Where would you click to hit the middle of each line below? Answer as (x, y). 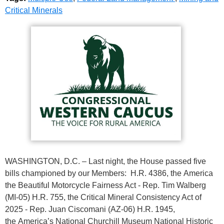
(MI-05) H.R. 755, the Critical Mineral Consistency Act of (103, 197)
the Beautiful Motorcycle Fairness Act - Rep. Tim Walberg (105, 185)
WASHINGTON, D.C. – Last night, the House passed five (105, 161)
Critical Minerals (34, 10)
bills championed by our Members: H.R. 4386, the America (109, 173)
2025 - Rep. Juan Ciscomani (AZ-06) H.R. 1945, (90, 209)
